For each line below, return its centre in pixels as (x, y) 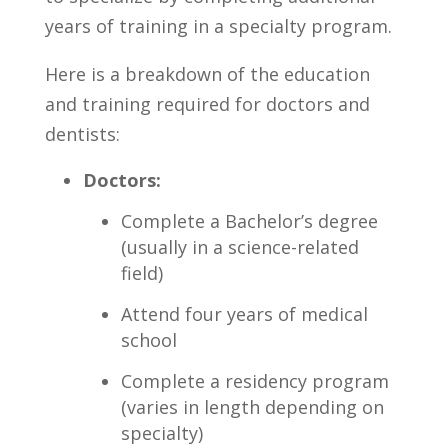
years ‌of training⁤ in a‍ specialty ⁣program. (218, 26)
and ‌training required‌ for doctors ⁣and (207, 104)
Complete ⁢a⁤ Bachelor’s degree (249, 221)
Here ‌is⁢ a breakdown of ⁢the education (207, 74)
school (148, 340)
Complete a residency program (254, 381)
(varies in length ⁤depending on (252, 407)
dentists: (82, 134)
